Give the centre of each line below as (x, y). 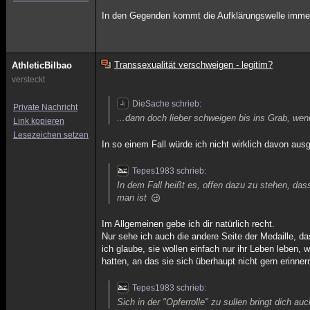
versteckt (28, 80)
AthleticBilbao (42, 65)
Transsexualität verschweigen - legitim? (193, 65)
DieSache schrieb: (167, 104)
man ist (134, 198)
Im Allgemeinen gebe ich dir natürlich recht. (189, 224)
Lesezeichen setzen (51, 135)
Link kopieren (39, 121)
